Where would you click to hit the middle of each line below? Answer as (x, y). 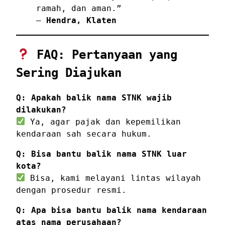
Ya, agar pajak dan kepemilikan (103, 122)
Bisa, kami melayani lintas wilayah (113, 178)
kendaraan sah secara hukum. (84, 134)
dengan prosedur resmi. (71, 190)
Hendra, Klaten (81, 20)
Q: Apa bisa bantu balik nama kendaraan (111, 210)
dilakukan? (41, 109)
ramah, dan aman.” (79, 8)
